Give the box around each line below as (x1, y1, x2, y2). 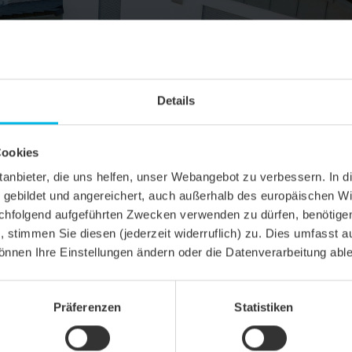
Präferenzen (53, 300, 122, 314)
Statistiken (234, 300, 294, 314)
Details (156, 93, 196, 108)
